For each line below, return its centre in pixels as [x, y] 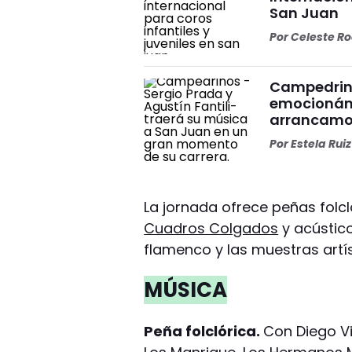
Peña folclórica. [204, 331]
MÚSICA [186, 290]
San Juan [304, 13]
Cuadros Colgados [211, 228]
